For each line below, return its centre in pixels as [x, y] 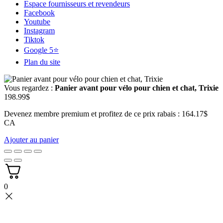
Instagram [39, 30]
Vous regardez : [29, 88]
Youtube [37, 21]
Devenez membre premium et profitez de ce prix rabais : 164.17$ [106, 113]
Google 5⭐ [41, 50]
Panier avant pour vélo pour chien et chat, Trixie [137, 88]
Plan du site [42, 62]
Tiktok [34, 39]
